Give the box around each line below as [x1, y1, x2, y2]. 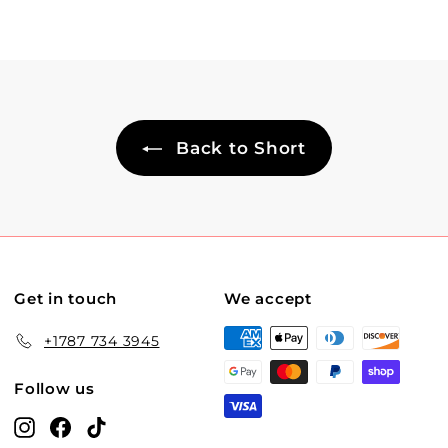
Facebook [70, 416, 144, 435]
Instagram [34, 416, 113, 435]
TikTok [106, 416, 155, 435]
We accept [224, 288, 312, 308]
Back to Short [170, 137, 306, 158]
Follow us [14, 378, 95, 398]
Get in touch [14, 288, 117, 308]
